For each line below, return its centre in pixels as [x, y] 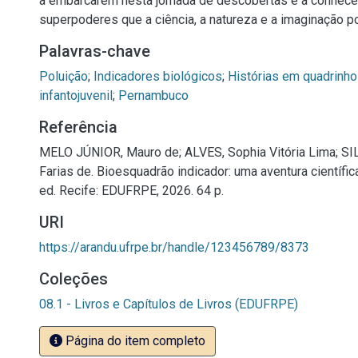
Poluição [64, 76]
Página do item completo [134, 341]
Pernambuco [153, 95]
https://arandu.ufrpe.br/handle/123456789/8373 [174, 247]
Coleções [74, 279]
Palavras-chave [95, 51]
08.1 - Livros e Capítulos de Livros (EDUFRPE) [169, 304]
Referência [78, 127]
